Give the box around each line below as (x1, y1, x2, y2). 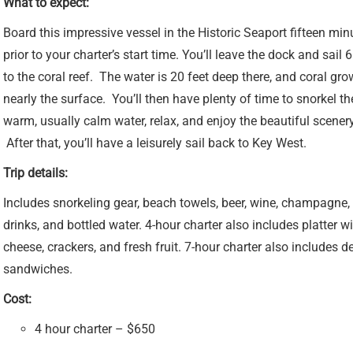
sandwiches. (3, 262, 72, 277)
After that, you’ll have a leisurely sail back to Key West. (3, 136, 307, 150)
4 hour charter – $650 (35, 321, 155, 336)
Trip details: (3, 165, 68, 180)
